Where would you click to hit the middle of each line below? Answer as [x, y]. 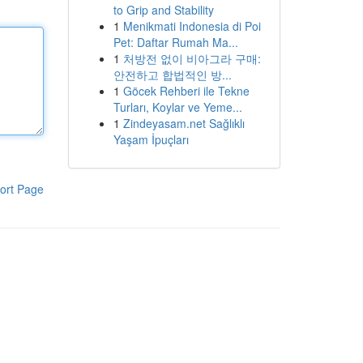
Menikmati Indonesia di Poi [192, 26]
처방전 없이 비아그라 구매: [192, 58]
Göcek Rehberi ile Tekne [186, 91]
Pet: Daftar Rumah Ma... [175, 42]
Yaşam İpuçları [151, 139]
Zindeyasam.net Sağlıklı [184, 123]
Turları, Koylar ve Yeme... [177, 107]
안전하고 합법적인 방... [172, 75]
